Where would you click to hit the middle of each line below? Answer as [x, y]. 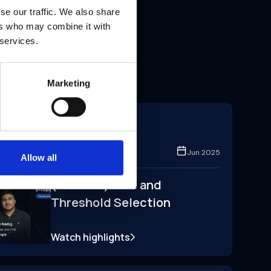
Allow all [38, 157]
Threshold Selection [111, 203]
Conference [87, 130]
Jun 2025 [204, 152]
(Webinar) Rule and [106, 185]
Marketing [69, 83]
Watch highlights [90, 237]
